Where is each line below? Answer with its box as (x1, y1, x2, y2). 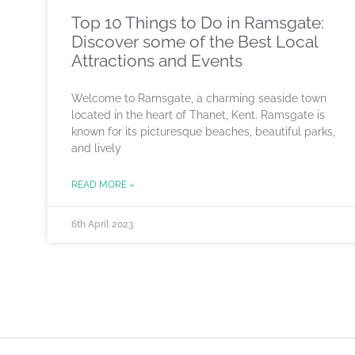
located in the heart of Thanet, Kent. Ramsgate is (71, 108, 325, 121)
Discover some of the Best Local (71, 31, 318, 52)
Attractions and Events (71, 50, 242, 71)
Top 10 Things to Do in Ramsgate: (71, 12, 324, 32)
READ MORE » (71, 178, 135, 190)
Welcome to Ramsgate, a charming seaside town (71, 91, 326, 105)
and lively (71, 141, 121, 155)
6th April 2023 (71, 218, 134, 230)
